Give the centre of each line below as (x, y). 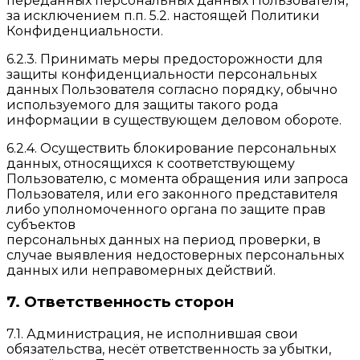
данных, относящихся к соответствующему (151, 163)
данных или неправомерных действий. (141, 270)
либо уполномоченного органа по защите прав (166, 209)
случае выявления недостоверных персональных (175, 255)
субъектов (41, 224)
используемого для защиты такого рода (142, 104)
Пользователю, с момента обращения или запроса (177, 178)
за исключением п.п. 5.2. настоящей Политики (163, 15)
